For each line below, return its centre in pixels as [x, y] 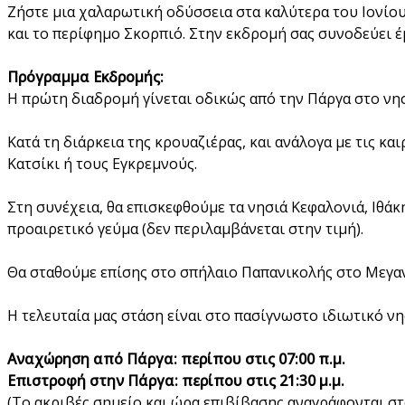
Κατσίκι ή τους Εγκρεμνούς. [102, 163]
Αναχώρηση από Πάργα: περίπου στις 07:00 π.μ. [176, 358]
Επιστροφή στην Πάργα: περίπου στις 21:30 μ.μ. [176, 380]
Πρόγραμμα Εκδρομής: [85, 76]
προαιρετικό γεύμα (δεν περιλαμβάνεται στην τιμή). [185, 228]
